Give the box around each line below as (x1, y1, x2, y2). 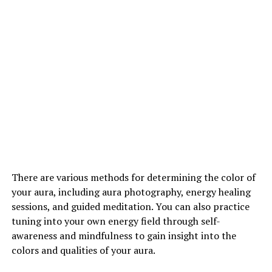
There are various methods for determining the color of (11, 170, 256, 184)
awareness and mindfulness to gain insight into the (11, 228, 236, 242)
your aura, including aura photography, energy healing (11, 185, 251, 199)
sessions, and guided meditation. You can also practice (11, 199, 250, 213)
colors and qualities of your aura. (11, 243, 155, 257)
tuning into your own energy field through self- (11, 214, 220, 228)
